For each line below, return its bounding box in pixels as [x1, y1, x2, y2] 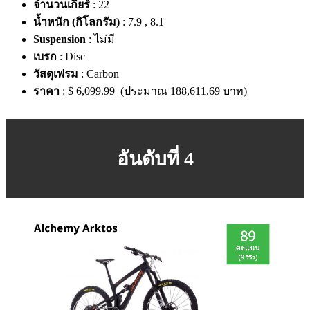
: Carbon [78, 67, 119, 80]
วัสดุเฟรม [33, 67, 78, 80]
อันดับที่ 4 [116, 147, 194, 170]
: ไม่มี [86, 33, 115, 45]
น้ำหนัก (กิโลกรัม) [33, 15, 120, 28]
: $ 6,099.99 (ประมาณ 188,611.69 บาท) [60, 84, 247, 97]
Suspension [33, 33, 86, 45]
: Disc [57, 50, 85, 62]
